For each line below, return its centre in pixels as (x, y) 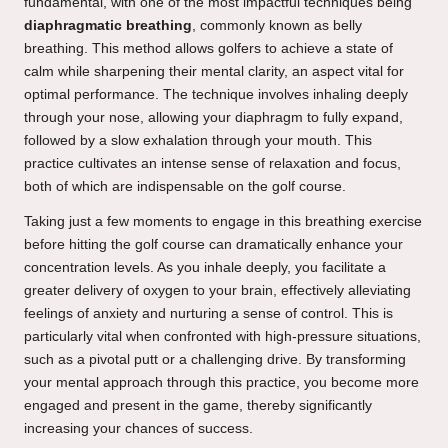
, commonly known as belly (277, 25)
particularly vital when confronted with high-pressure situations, (222, 336)
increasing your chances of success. (138, 428)
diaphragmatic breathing (108, 25)
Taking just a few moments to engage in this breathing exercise (223, 221)
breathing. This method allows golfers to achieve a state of (208, 48)
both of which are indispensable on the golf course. (185, 186)
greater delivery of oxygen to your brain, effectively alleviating (217, 290)
